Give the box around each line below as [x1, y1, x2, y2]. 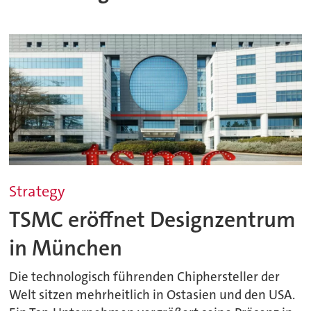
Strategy [9, 181, 66, 202]
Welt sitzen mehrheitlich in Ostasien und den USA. [9, 287, 296, 304]
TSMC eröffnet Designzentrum [9, 205, 296, 234]
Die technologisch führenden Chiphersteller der [9, 269, 280, 286]
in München [9, 233, 123, 262]
